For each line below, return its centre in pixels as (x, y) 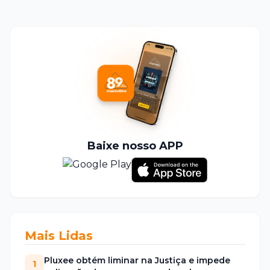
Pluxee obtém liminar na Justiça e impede (137, 260)
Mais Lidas (59, 235)
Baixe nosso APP (135, 146)
